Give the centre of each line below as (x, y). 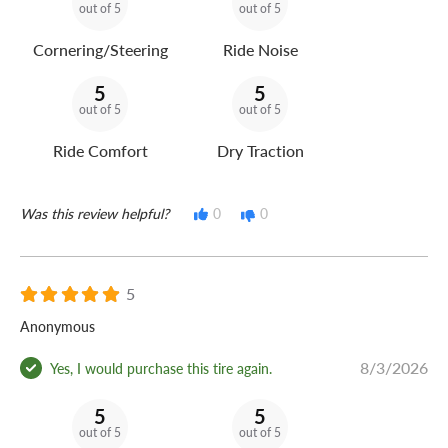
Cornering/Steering (100, 50)
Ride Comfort (100, 151)
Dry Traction (260, 151)
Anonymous (57, 326)
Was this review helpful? (94, 213)
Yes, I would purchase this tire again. (161, 367)
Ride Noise (260, 50)
